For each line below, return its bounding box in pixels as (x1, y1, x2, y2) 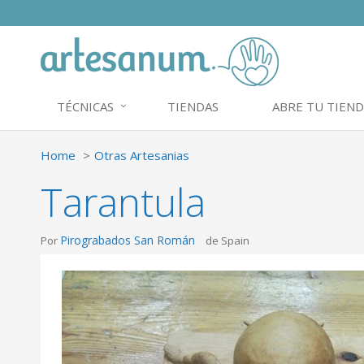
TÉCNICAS (57, 98, 114, 115)
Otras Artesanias (94, 147, 189, 163)
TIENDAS (167, 98, 219, 115)
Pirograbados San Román (60, 232, 195, 248)
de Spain (206, 233, 249, 248)
